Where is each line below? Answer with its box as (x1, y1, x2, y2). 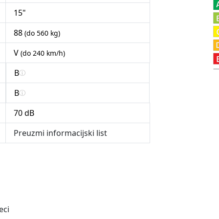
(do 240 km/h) (21, 48, 65, 58)
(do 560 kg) (24, 28, 60, 38)
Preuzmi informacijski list (14, 128, 107, 139)
